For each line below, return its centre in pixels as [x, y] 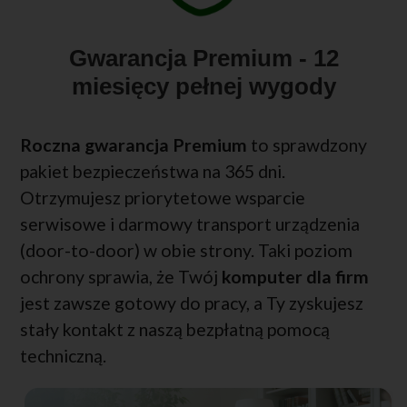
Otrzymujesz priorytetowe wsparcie [163, 198]
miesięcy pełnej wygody [203, 87]
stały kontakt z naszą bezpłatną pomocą [175, 330]
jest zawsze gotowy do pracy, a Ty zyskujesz [192, 303]
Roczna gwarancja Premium [134, 145]
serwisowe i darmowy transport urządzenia [190, 224]
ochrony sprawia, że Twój [121, 277]
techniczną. [63, 356]
